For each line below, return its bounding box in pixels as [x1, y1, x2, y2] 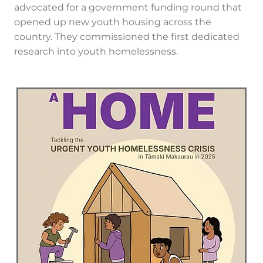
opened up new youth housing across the [14, 15, 211, 31]
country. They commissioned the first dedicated [14, 29, 240, 45]
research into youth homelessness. [14, 44, 178, 60]
